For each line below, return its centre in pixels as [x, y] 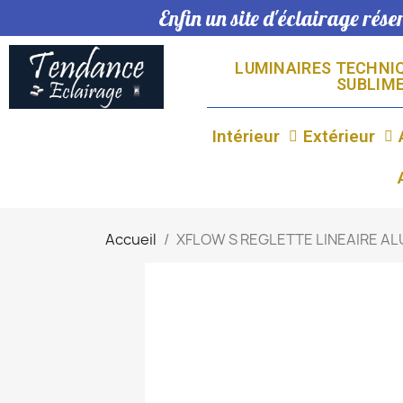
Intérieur [246, 136]
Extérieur [339, 136]
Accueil [131, 239]
